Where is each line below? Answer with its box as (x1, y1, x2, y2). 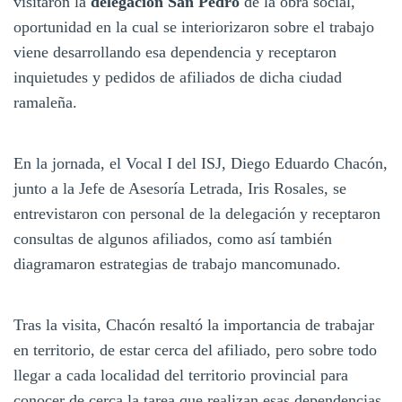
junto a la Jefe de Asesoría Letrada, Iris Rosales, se (13, 179, 346, 197)
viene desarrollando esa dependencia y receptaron (13, 42, 336, 61)
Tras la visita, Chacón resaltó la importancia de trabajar (13, 315, 374, 334)
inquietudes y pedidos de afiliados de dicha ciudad (13, 67, 342, 86)
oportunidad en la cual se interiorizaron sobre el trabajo (13, 17, 374, 36)
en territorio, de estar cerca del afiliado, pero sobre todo (13, 340, 377, 359)
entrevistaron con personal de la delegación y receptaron (13, 204, 380, 223)
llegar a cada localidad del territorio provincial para (13, 365, 348, 384)
